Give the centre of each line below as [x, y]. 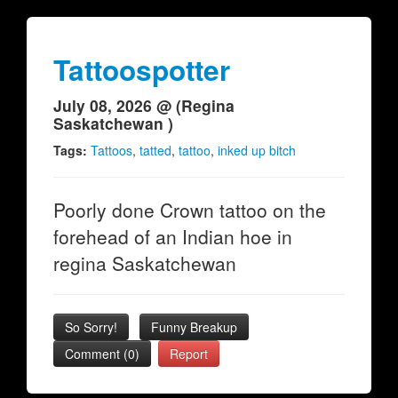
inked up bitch [257, 150]
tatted [155, 150]
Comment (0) [102, 354]
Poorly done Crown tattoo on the [190, 210]
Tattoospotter [142, 70]
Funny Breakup [194, 327]
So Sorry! [91, 327]
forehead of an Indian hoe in [173, 236]
